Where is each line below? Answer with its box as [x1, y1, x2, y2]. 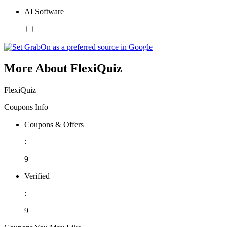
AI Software [24, 7, 64, 16]
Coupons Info [4, 102, 48, 111]
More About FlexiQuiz [4, 61, 122, 75]
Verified [24, 171, 50, 180]
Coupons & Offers [24, 120, 84, 129]
